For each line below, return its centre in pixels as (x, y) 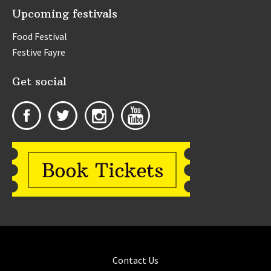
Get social (39, 82)
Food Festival (40, 37)
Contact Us (135, 260)
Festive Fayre (39, 52)
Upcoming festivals (65, 14)
